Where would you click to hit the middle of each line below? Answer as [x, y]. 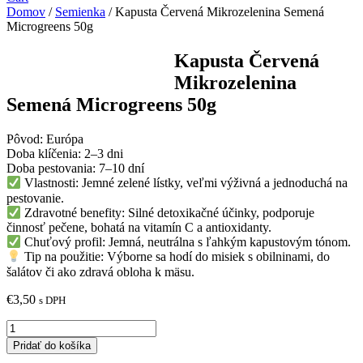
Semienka [80, 12]
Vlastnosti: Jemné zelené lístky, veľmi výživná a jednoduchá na [185, 183]
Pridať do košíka [52, 345]
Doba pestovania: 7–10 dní [75, 169]
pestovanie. [35, 198]
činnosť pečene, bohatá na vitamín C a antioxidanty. [139, 228]
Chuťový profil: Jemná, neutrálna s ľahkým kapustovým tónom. [186, 242]
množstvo [30, 326]
